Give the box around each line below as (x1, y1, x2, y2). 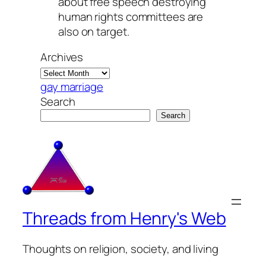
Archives (40, 49, 84, 65)
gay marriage (40, 79, 103, 95)
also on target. (58, 23, 129, 39)
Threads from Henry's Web (23, 206, 226, 230)
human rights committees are (58, 8, 204, 24)
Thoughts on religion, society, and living (23, 241, 218, 257)
